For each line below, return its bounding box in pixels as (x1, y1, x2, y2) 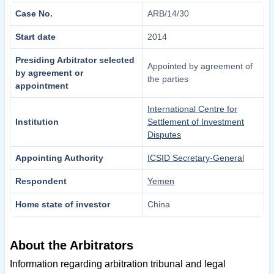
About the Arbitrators (10, 239, 133, 253)
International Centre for (147, 104, 237, 114)
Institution (15, 117, 59, 127)
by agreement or (15, 68, 83, 78)
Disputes (147, 130, 181, 140)
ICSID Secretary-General (147, 153, 244, 163)
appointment (15, 81, 68, 91)
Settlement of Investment (147, 117, 244, 127)
